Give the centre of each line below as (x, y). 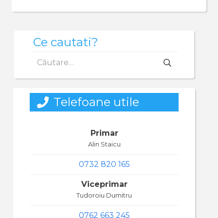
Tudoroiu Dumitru (104, 195)
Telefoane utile (96, 102)
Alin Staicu (104, 144)
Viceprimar (104, 184)
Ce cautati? (66, 42)
